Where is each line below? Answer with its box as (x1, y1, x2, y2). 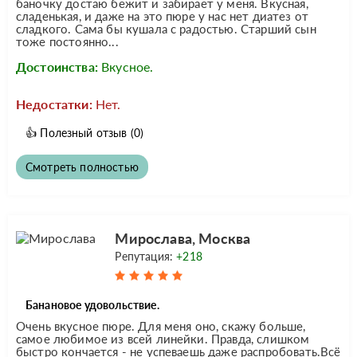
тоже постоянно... (16, 33, 119, 49)
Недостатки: (16, 96, 92, 112)
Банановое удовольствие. (25, 297, 159, 312)
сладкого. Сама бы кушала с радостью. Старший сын (16, 21, 316, 36)
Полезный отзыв (40, 125, 127, 139)
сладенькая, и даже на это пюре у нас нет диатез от (16, 8, 309, 23)
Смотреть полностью (25, 159, 139, 174)
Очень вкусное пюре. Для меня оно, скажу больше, (16, 318, 306, 333)
